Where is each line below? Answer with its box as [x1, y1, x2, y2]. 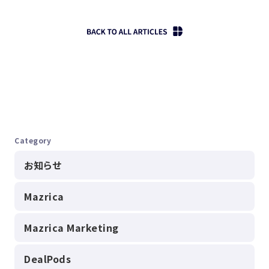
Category [14, 134, 51, 145]
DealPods [24, 251, 71, 266]
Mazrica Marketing [24, 220, 119, 235]
